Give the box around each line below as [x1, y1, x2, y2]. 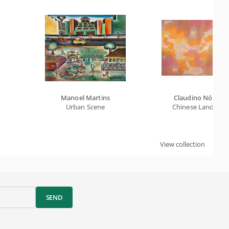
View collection [160, 140, 205, 149]
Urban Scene [65, 102, 105, 111]
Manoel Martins [61, 93, 110, 102]
